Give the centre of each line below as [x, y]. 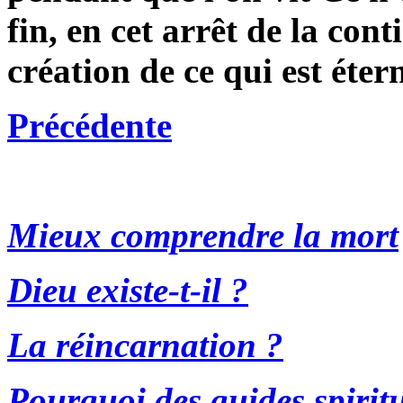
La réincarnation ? [145, 345]
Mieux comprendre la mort [203, 235]
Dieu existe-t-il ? [128, 290]
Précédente [90, 125]
